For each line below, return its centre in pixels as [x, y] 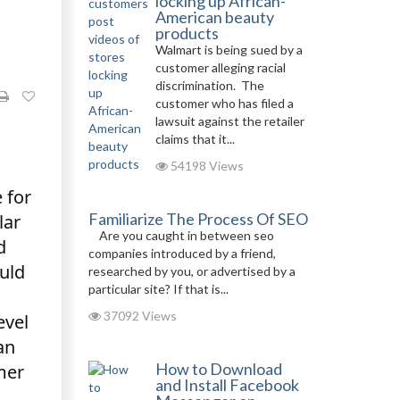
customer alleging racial [220, 67]
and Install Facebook [227, 385]
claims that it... [195, 139]
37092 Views [138, 316]
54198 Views [205, 166]
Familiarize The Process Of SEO [198, 219]
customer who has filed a [224, 103]
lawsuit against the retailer [229, 121]
